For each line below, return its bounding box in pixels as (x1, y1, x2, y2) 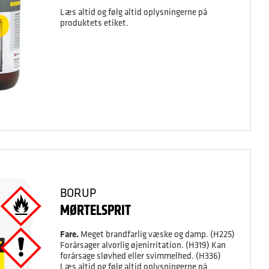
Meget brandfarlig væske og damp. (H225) (78, 228, 235, 240)
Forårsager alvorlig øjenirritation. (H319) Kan (59, 239, 226, 250)
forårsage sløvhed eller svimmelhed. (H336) (59, 250, 221, 261)
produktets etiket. (59, 17, 128, 28)
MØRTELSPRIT (59, 200, 131, 220)
